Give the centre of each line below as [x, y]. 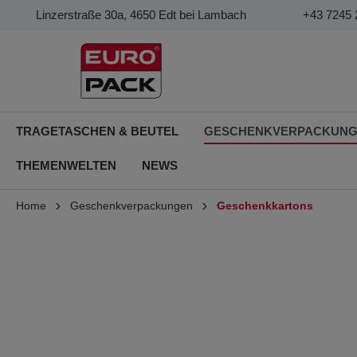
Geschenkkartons [265, 206]
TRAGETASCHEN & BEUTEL [97, 131]
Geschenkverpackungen [131, 206]
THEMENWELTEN [66, 165]
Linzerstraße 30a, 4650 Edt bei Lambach [141, 15]
